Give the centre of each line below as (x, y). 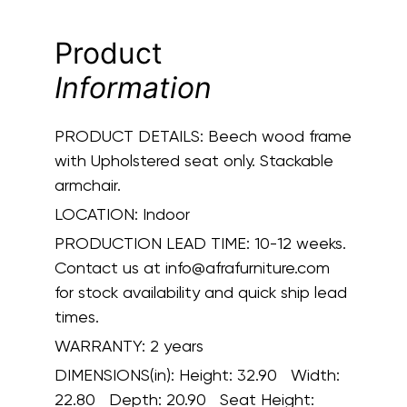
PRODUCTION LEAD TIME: (152, 243)
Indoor (166, 213)
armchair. (88, 184)
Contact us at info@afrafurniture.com (192, 267)
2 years (177, 345)
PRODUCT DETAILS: (129, 135)
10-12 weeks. (298, 243)
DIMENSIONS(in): (117, 374)
